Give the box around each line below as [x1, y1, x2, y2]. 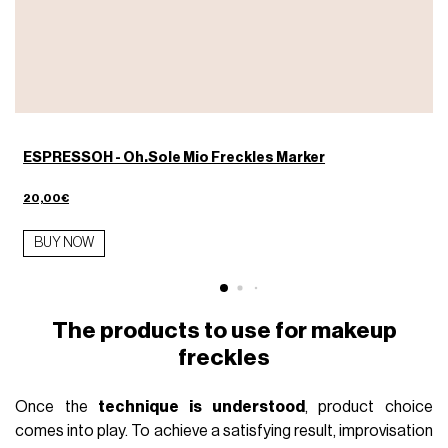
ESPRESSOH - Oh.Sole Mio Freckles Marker [23, 149, 326, 165]
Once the [15, 399, 99, 416]
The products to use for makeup [51, 318, 397, 342]
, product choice [304, 399, 433, 416]
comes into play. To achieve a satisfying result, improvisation [15, 423, 433, 440]
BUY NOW [34, 235, 95, 250]
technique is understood [98, 399, 305, 416]
